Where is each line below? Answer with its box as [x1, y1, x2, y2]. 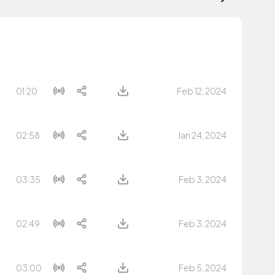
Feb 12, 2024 [177, 85, 227, 96]
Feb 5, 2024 [179, 262, 227, 273]
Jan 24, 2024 [177, 130, 227, 141]
